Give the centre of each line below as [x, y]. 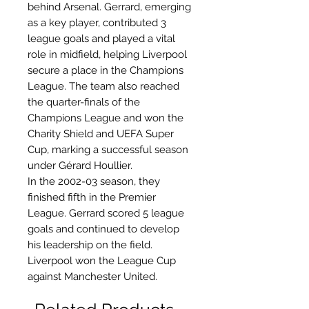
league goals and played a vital [101, 38]
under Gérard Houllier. [80, 165]
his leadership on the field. [90, 245]
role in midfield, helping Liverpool [107, 54]
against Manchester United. [92, 276]
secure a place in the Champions [106, 70]
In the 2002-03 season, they [94, 181]
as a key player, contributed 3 [97, 22]
